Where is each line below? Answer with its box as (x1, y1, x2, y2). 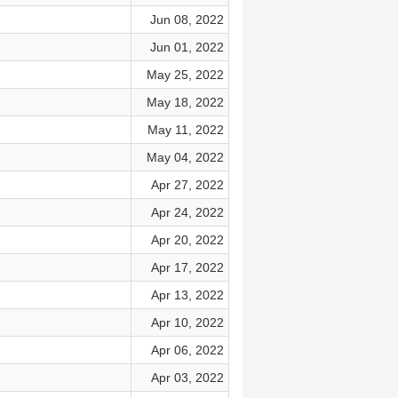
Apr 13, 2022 (150, 288, 224, 302)
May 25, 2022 (146, 68, 224, 82)
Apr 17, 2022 (150, 260, 224, 275)
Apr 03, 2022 (150, 370, 224, 385)
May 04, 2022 (146, 150, 224, 164)
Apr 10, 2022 (150, 315, 224, 330)
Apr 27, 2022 (150, 178, 224, 192)
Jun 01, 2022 (149, 40, 224, 54)
